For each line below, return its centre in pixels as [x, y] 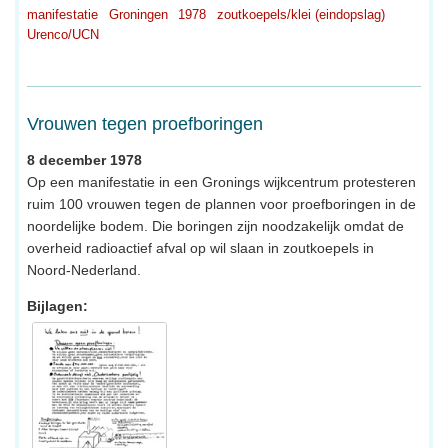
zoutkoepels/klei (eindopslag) [300, 14]
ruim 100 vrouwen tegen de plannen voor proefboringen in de [221, 203]
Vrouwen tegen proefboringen [145, 123]
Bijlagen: [57, 305]
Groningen [138, 14]
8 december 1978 [84, 159]
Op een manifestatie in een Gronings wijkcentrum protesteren [221, 181]
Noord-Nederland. [84, 269]
